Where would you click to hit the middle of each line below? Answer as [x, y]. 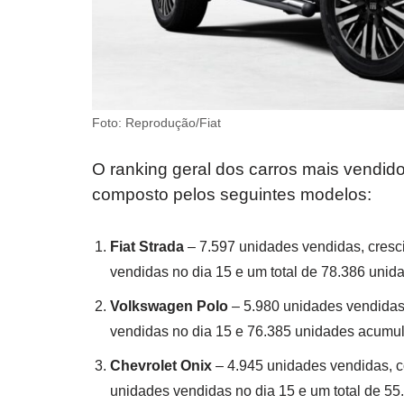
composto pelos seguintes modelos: [232, 194]
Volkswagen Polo [169, 306]
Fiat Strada [147, 247]
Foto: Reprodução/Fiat [156, 123]
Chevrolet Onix [161, 366]
